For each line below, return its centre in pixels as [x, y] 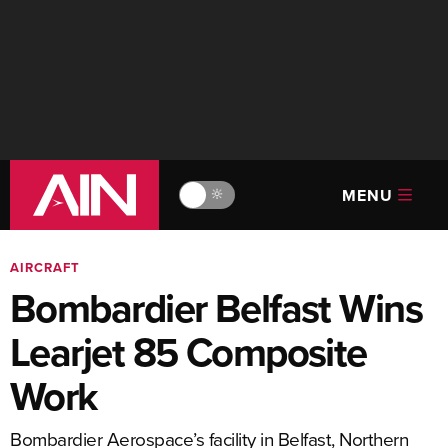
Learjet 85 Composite [188, 352]
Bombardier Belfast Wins [216, 308]
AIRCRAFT [45, 267]
